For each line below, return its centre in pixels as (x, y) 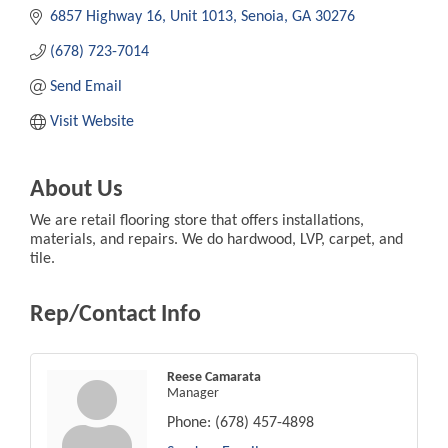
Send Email (86, 86)
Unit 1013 (201, 16)
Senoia (262, 16)
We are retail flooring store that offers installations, (197, 220)
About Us (76, 189)
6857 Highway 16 (106, 16)
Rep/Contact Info (115, 314)
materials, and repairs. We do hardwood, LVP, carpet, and (216, 239)
